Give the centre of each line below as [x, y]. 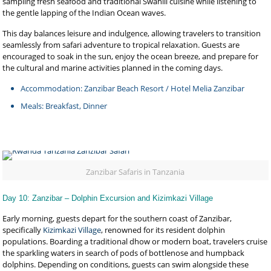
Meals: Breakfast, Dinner [64, 106]
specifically [23, 230]
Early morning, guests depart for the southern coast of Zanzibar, [117, 218]
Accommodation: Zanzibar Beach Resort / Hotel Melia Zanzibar [133, 88]
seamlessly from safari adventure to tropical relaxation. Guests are [121, 45]
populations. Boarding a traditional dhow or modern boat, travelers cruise [135, 241]
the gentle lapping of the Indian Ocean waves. [84, 13]
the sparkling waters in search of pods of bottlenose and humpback [124, 253]
